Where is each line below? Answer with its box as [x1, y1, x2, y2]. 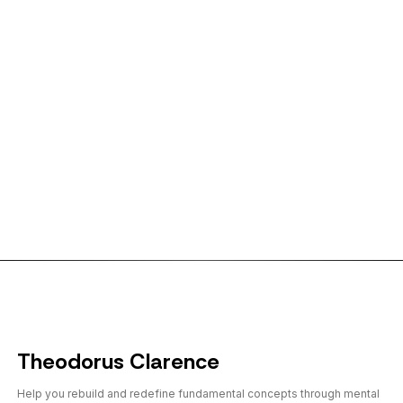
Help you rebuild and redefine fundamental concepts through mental [16, 387, 380, 401]
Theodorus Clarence [16, 347, 219, 376]
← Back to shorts [16, 196, 133, 217]
